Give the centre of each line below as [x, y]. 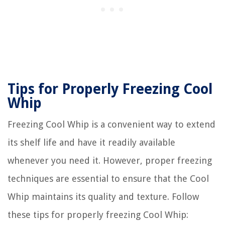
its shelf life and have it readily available [91, 142]
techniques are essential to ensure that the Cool [108, 178]
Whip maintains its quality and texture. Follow [103, 196]
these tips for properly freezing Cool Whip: [98, 214]
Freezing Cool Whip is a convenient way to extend [111, 124]
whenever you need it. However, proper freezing [110, 160]
